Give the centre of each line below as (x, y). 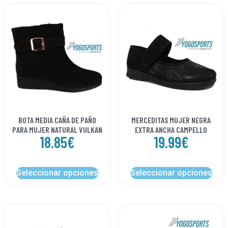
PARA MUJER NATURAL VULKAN (57, 130)
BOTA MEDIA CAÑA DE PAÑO (57, 120)
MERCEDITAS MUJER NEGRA (171, 120)
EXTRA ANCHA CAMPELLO (171, 130)
